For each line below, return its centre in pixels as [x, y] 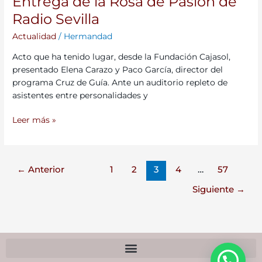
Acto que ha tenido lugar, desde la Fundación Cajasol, [122, 56]
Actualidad [35, 36]
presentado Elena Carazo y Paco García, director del [118, 69]
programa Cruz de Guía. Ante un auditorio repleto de [120, 82]
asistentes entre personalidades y [80, 95]
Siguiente [214, 189]
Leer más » [35, 120]
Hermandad [88, 36]
